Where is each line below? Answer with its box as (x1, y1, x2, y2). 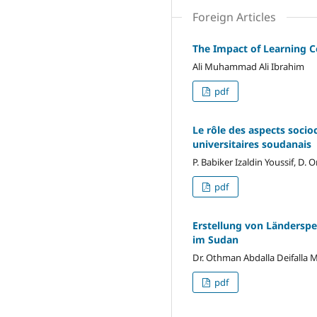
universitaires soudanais (192, 137, 311, 151)
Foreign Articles (192, 9, 276, 25)
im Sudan (192, 233, 238, 247)
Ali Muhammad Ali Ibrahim (192, 60, 304, 74)
